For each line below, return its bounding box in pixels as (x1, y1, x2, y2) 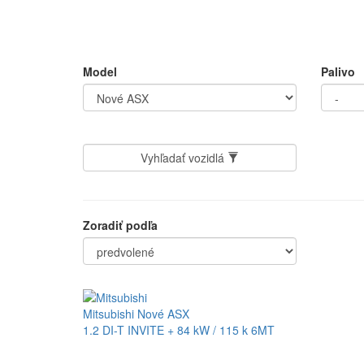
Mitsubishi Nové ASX (83, 305, 189, 323)
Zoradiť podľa (83, 217, 158, 234)
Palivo (320, 63, 355, 80)
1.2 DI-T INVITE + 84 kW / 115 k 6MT (83, 322, 275, 339)
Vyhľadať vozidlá (140, 149, 227, 167)
